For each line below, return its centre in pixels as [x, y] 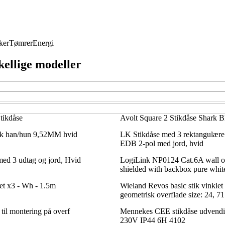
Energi [43, 43]
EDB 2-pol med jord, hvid [162, 143]
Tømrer [21, 43]
